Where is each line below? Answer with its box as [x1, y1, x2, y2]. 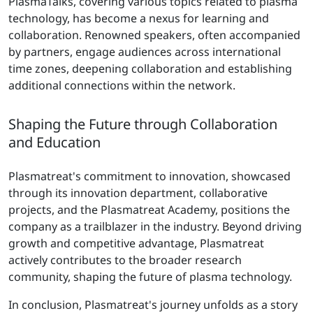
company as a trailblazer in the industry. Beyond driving [8, 218, 302, 234]
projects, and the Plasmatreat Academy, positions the [8, 201, 290, 217]
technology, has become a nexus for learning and [8, 10, 269, 26]
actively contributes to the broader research [8, 252, 242, 268]
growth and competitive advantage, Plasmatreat [8, 235, 264, 251]
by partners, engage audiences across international [8, 43, 281, 59]
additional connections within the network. [8, 77, 235, 93]
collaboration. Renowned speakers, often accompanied [8, 27, 300, 43]
